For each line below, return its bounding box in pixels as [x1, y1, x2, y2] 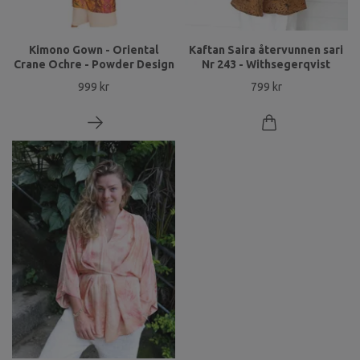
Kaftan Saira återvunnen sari [189, 43, 344, 57]
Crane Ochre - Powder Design [13, 58, 174, 72]
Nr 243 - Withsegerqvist [202, 58, 331, 72]
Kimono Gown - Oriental [28, 43, 159, 57]
